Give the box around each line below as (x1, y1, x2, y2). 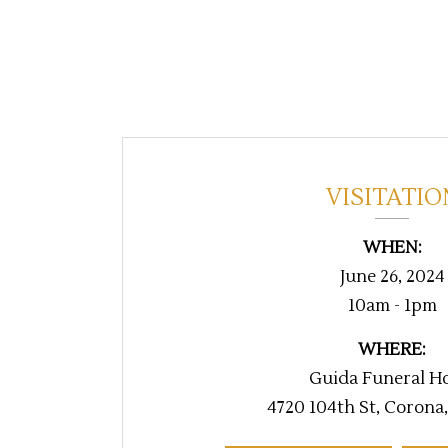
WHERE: (358, 339, 426, 362)
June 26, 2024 (339, 266, 445, 289)
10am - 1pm (347, 295, 437, 318)
